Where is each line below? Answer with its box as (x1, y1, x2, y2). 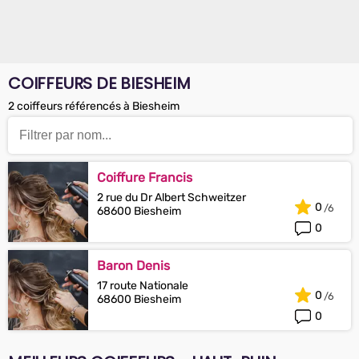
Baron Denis (97, 258, 170, 273)
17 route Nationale (97, 279, 188, 292)
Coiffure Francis (97, 170, 192, 185)
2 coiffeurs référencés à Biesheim (8, 99, 179, 113)
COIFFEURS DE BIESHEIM (8, 72, 191, 95)
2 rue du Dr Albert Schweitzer (97, 191, 246, 204)
